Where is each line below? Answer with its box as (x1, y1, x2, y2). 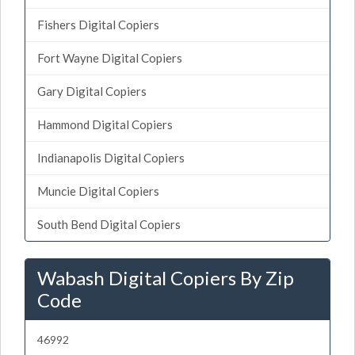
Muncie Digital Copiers (37, 184, 159, 198)
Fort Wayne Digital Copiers (37, 51, 182, 65)
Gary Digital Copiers (37, 84, 147, 98)
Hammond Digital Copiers (37, 117, 173, 132)
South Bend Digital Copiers (37, 217, 181, 231)
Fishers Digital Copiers (37, 17, 159, 32)
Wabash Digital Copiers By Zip (37, 266, 294, 289)
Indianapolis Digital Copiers (37, 151, 185, 165)
